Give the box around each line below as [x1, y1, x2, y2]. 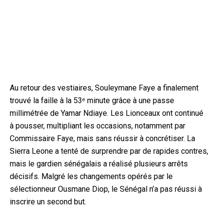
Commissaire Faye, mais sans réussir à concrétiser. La [10, 133, 195, 143]
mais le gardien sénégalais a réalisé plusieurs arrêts [10, 159, 188, 168]
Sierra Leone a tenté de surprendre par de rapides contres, [10, 146, 208, 156]
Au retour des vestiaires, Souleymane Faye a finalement [10, 83, 199, 92]
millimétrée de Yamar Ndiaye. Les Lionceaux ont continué [10, 108, 203, 118]
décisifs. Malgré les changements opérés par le [10, 171, 173, 181]
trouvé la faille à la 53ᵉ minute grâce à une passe [10, 95, 174, 105]
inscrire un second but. [10, 197, 86, 206]
